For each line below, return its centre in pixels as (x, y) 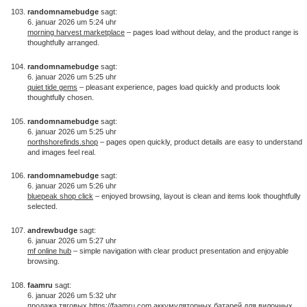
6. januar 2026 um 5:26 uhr (72, 186)
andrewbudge (52, 231)
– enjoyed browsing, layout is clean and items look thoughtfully (197, 196)
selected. (42, 207)
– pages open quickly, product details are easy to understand (200, 142)
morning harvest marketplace (76, 33)
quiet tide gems (52, 87)
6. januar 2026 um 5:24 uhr (72, 22)
